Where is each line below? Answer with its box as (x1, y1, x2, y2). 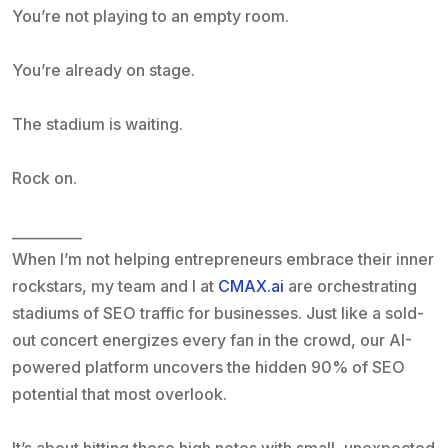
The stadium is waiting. (12, 114, 183, 134)
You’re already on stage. (12, 60, 195, 80)
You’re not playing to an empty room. (12, 6, 289, 26)
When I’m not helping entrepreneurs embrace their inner (12, 249, 434, 269)
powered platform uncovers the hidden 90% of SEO (12, 357, 405, 377)
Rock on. (12, 168, 77, 188)
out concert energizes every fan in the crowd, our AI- (12, 330, 412, 350)
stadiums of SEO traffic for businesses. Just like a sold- (12, 303, 424, 323)
